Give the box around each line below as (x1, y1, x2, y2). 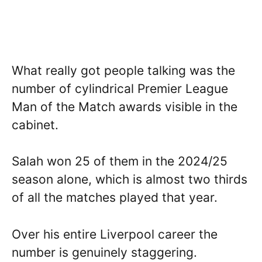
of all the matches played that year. (12, 190, 218, 205)
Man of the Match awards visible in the (12, 99, 237, 114)
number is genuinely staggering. (12, 244, 197, 260)
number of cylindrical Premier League (12, 81, 228, 96)
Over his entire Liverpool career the (12, 226, 218, 242)
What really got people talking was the (12, 63, 235, 78)
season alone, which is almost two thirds (12, 172, 247, 187)
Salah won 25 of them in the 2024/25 (12, 154, 227, 169)
